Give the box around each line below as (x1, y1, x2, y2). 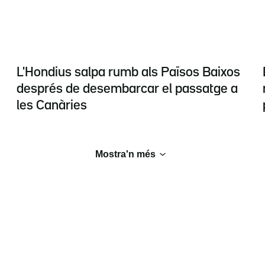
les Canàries (17, 100, 87, 112)
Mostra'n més (95, 149, 156, 160)
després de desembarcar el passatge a (17, 83, 238, 96)
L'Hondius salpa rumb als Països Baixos (17, 67, 240, 79)
